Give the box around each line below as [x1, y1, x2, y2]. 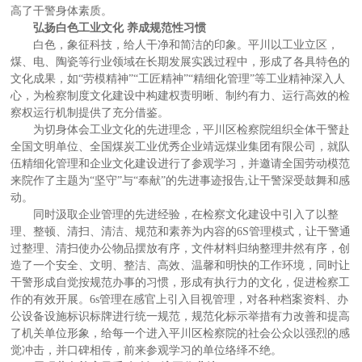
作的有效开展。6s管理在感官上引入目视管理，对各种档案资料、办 [11, 293, 349, 305]
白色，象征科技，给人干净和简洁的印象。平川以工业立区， [33, 38, 339, 51]
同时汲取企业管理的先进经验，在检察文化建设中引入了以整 [33, 208, 339, 221]
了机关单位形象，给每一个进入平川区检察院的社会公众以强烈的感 [11, 326, 351, 339]
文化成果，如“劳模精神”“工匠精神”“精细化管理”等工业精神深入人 [11, 72, 346, 85]
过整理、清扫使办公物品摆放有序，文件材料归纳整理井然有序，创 [11, 242, 351, 255]
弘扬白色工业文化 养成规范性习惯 [33, 21, 207, 34]
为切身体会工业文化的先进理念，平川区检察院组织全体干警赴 [33, 123, 351, 136]
